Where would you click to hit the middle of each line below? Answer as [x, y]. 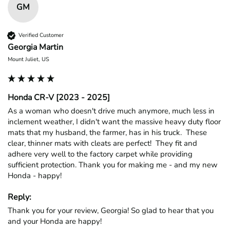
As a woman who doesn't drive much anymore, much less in [111, 111]
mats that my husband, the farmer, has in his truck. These [107, 132]
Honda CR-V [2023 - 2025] [59, 97]
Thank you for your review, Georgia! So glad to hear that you [111, 210]
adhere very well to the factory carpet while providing [100, 154]
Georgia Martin [35, 47]
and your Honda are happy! [55, 221]
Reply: [20, 197]
